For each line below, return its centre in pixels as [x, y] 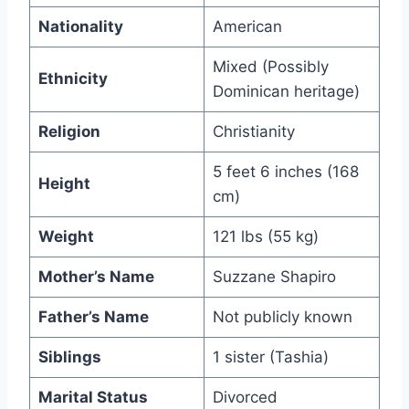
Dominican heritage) [286, 92]
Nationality [80, 27]
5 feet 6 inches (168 [285, 172]
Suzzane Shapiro [274, 277]
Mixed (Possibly [270, 67]
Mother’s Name [96, 277]
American [247, 27]
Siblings [69, 357]
